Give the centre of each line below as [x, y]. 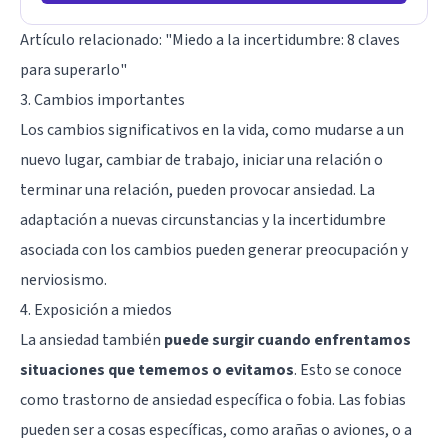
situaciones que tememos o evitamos [157, 369]
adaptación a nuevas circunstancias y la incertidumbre [203, 219]
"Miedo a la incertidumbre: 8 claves [282, 39]
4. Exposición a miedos [96, 309]
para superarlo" [73, 69]
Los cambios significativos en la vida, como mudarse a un [212, 129]
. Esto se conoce [348, 369]
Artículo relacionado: [92, 39]
